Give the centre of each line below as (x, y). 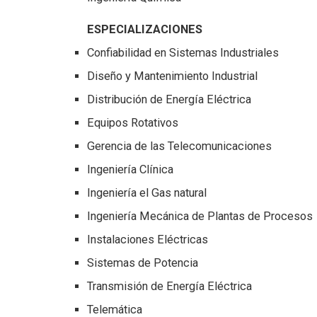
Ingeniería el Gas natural (146, 193)
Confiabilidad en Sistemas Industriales (183, 53)
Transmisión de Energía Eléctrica (169, 287)
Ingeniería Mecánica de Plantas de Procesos (200, 217)
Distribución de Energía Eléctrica (169, 100)
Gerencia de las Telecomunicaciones (179, 146)
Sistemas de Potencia (142, 263)
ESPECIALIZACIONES (144, 30)
